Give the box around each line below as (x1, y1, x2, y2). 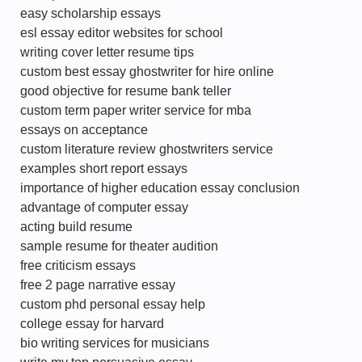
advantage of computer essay (20, 200, 188, 214)
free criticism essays (20, 259, 136, 272)
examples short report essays (20, 162, 187, 175)
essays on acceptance (20, 123, 148, 137)
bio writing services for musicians (20, 336, 209, 350)
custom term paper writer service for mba (20, 103, 251, 117)
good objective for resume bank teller (20, 84, 231, 98)
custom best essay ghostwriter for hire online (20, 65, 274, 78)
